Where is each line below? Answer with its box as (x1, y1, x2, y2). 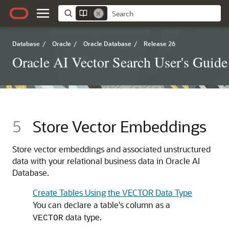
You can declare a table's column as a (33, 199, 170, 210)
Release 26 (144, 39, 175, 48)
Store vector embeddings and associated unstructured (12, 144, 211, 154)
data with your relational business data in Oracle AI (12, 155, 200, 166)
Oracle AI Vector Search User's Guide (12, 52, 227, 72)
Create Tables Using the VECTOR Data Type (33, 187, 192, 198)
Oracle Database (83, 39, 131, 48)
